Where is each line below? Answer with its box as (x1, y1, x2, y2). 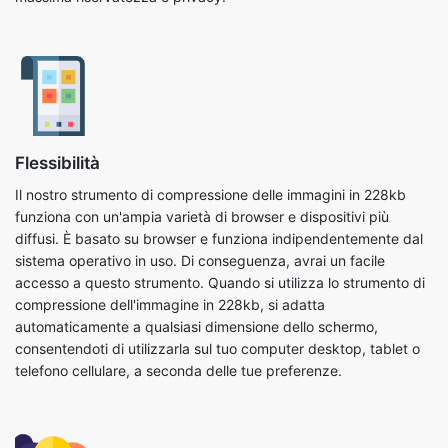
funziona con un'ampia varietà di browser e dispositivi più (15, 126, 389, 144)
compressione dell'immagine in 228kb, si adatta (15, 214, 325, 232)
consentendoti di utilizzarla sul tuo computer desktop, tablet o (15, 258, 420, 276)
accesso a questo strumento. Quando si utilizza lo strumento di (15, 192, 425, 210)
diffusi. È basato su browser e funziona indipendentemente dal (15, 148, 423, 166)
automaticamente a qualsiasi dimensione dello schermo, (15, 236, 378, 254)
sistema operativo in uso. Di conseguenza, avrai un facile (15, 170, 385, 188)
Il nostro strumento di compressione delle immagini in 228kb (15, 104, 406, 122)
